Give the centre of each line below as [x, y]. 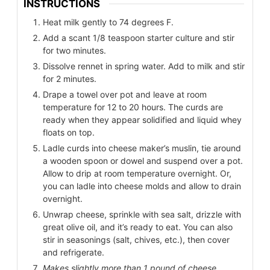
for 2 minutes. [70, 78]
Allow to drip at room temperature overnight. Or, [137, 173]
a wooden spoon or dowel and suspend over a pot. [143, 160]
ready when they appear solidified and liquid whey [142, 119]
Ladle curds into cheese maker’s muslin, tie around [142, 148]
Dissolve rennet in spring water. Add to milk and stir [144, 66]
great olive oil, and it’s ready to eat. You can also [138, 227]
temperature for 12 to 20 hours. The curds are [133, 107]
